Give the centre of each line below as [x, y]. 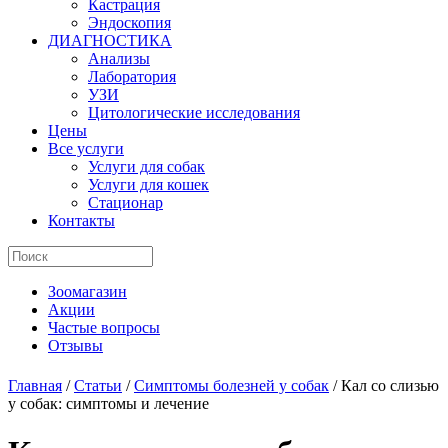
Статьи [98, 385]
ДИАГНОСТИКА [110, 40]
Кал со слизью [390, 385]
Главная [35, 385]
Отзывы [75, 345]
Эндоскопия [129, 22]
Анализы [119, 58]
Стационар [125, 202]
